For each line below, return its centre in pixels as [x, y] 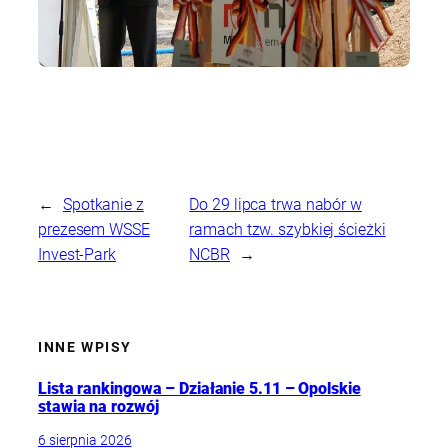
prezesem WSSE [94, 230]
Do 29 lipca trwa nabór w [275, 205]
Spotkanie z [103, 205]
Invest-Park [77, 255]
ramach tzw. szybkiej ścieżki [287, 230]
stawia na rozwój [98, 407]
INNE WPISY [85, 347]
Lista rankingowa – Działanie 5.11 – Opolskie [199, 389]
